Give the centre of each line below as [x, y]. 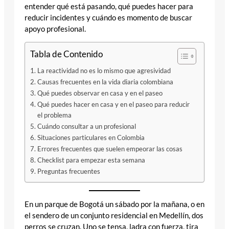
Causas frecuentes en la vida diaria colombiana [105, 82]
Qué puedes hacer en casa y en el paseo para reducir [113, 105]
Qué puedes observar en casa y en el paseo [100, 93]
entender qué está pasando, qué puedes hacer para [109, 6]
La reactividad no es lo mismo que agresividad [104, 71]
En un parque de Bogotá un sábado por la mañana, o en [114, 204]
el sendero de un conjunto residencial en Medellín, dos [114, 215]
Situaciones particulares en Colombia [91, 138]
